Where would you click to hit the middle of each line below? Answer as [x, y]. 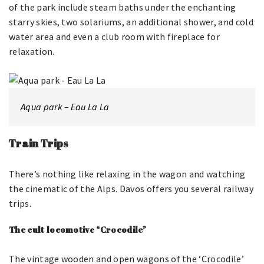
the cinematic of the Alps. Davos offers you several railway [131, 189]
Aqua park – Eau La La [65, 107]
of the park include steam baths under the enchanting [123, 7]
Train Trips [39, 143]
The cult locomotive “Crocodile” [77, 230]
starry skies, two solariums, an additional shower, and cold [131, 22]
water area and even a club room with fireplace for [115, 37]
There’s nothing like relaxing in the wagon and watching [127, 174]
